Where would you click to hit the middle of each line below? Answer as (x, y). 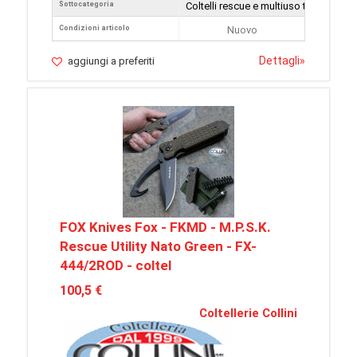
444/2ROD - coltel (116, 266)
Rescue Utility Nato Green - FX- (158, 247)
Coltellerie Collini (248, 314)
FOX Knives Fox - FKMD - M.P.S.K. (165, 228)
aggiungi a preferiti (111, 61)
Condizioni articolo (94, 28)
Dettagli (279, 61)
